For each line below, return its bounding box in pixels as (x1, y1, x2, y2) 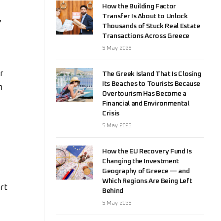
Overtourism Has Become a (102, 90, 186, 98)
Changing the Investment (102, 158, 179, 165)
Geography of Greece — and (102, 168, 190, 175)
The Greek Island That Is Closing (102, 71, 201, 78)
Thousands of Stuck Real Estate (102, 23, 200, 30)
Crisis (102, 110, 119, 117)
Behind (102, 187, 123, 195)
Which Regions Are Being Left (102, 178, 192, 185)
